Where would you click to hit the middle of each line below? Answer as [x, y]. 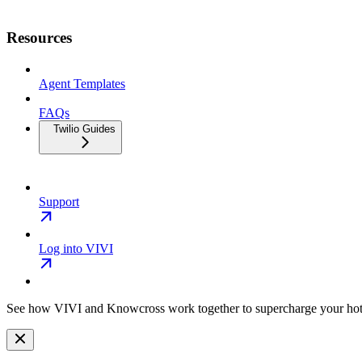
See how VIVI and [57, 308]
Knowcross [136, 308]
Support [59, 202]
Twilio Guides [84, 129]
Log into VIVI [76, 248]
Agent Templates [82, 84]
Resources [39, 38]
